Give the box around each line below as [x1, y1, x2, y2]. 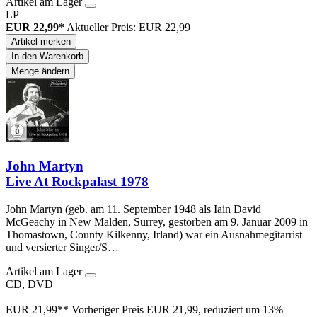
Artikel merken [11, 36, 71, 47]
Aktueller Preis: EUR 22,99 [67, 21, 190, 34]
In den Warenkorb [11, 51, 83, 62]
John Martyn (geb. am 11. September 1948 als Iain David [6, 202, 261, 215]
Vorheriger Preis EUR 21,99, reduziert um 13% [71, 303, 283, 316]
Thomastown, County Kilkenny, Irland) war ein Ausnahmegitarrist [6, 228, 302, 241]
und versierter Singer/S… [6, 241, 119, 253]
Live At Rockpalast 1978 [6, 173, 149, 189]
